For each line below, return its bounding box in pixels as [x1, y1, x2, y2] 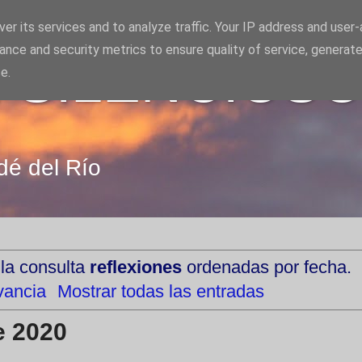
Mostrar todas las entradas [57, 280, 265, 301]
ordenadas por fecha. [181, 256, 351, 277]
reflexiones [89, 256, 182, 277]
